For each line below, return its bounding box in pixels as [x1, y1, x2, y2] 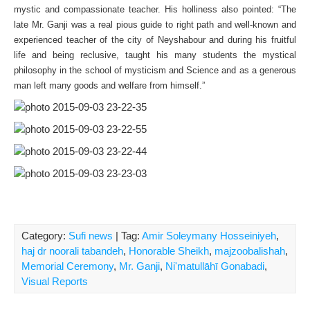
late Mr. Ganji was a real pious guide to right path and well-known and [14, 19, 296, 30]
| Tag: [113, 230, 142, 241]
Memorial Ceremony [21, 260, 113, 272]
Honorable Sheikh [129, 245, 209, 257]
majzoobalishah [215, 245, 285, 257]
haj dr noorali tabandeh [21, 245, 123, 257]
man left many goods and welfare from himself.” [14, 80, 205, 91]
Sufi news [69, 230, 113, 241]
